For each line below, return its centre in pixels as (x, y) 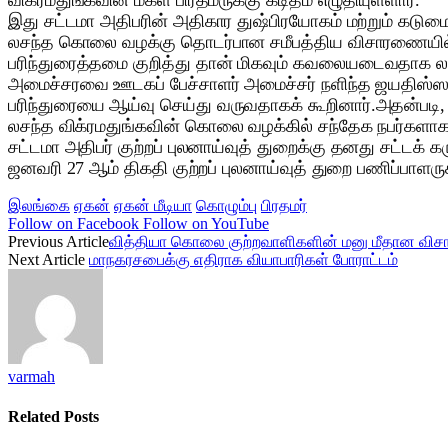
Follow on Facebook (73, 224)
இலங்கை (39, 206)
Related (36, 416)
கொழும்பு (226, 206)
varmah (31, 377)
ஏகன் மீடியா (153, 206)
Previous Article (58, 242)
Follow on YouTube (206, 224)
